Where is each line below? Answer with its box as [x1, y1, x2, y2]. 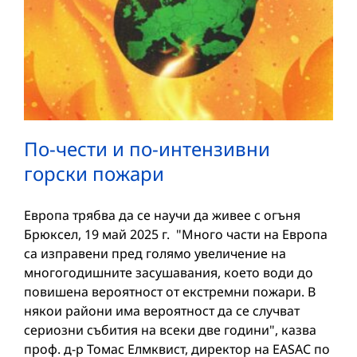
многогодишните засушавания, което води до [24, 263, 313, 281]
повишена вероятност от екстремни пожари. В [24, 282, 316, 300]
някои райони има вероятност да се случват [24, 301, 300, 320]
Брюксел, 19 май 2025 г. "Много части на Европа [24, 225, 328, 243]
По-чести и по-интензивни [24, 135, 270, 162]
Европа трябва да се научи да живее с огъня [24, 206, 300, 224]
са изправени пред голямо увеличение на [24, 244, 286, 262]
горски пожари [24, 159, 164, 186]
